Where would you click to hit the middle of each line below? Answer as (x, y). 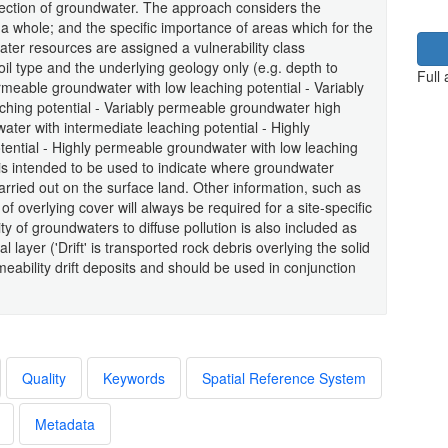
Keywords (134, 377)
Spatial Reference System (284, 377)
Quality (44, 377)
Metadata (65, 423)
